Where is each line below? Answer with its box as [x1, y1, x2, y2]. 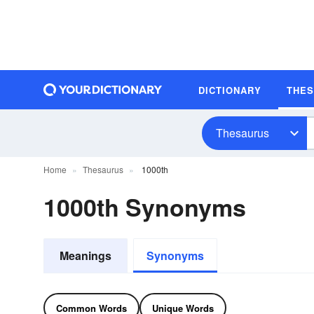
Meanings [60, 247, 111, 264]
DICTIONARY [198, 83, 261, 97]
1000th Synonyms [43, 190, 246, 224]
